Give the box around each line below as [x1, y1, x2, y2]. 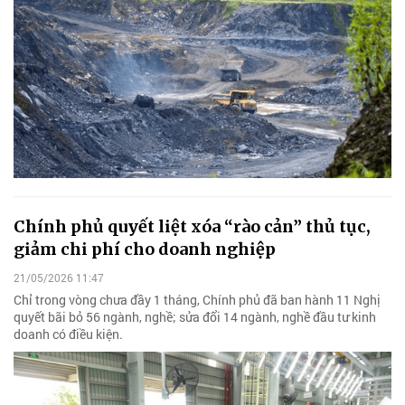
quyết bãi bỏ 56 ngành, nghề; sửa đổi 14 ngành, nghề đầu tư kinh [14, 307, 376, 325]
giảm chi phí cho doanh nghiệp [14, 239, 276, 260]
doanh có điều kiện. [14, 325, 123, 343]
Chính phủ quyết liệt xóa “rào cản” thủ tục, [14, 216, 371, 238]
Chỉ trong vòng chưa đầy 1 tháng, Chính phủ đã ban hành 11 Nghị [14, 290, 381, 308]
